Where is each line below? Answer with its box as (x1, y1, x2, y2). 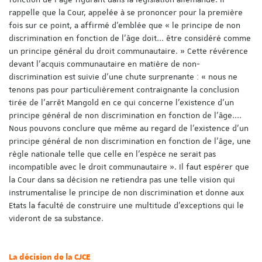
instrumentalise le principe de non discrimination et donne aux (9, 187, 244, 198)
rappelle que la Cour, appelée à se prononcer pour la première (9, 6, 243, 18)
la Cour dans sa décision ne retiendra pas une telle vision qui (9, 174, 235, 185)
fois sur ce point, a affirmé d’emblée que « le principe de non (9, 19, 240, 30)
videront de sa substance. (9, 212, 104, 223)
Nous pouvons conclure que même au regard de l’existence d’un (9, 122, 249, 133)
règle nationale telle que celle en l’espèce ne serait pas (9, 148, 216, 159)
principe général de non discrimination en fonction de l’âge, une (9, 135, 251, 146)
